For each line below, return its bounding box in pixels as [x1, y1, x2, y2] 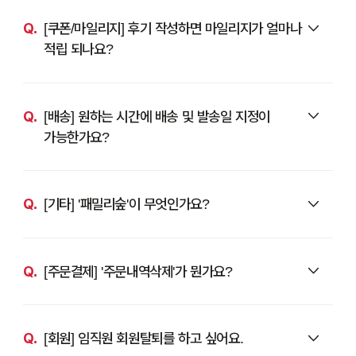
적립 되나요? [43, 41, 114, 58]
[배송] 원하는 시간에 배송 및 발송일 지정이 [43, 107, 270, 125]
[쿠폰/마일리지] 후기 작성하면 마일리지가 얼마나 [43, 20, 302, 37]
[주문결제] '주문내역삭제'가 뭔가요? [43, 262, 233, 280]
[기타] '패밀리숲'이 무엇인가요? [43, 195, 210, 213]
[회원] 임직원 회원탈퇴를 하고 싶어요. [43, 329, 244, 346]
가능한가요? [43, 128, 110, 145]
